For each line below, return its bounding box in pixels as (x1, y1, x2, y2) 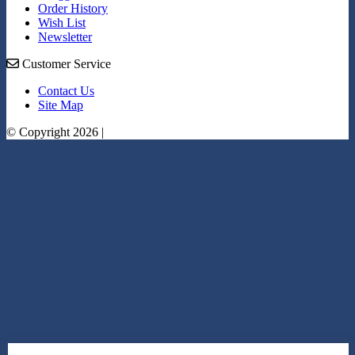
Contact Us (38, 84, 94, 98)
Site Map (38, 98, 83, 113)
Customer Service (19, 57, 111, 71)
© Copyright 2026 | (6, 125, 104, 139)
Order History (38, 2, 108, 16)
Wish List (38, 16, 86, 30)
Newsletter (38, 30, 92, 44)
